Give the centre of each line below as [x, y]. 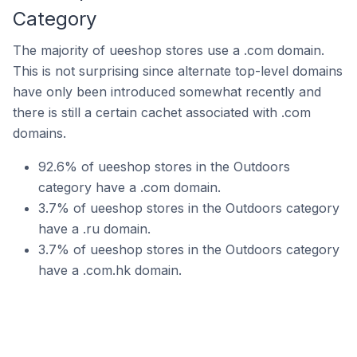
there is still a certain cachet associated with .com [162, 112]
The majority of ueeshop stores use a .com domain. [169, 50]
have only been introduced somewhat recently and [167, 92]
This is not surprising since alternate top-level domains [178, 71]
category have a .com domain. [129, 187]
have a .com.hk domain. [110, 270]
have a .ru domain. [94, 229]
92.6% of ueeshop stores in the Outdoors [164, 167]
